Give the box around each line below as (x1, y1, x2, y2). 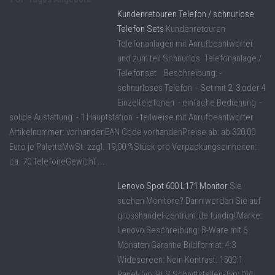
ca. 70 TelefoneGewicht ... (9, 156, 105, 168)
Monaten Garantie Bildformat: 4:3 (117, 239, 236, 251)
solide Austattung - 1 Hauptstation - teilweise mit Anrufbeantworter (9, 112, 255, 123)
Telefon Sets (117, 23, 164, 35)
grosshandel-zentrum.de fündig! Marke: (117, 210, 262, 222)
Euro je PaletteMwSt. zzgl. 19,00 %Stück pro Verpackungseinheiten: (9, 141, 257, 153)
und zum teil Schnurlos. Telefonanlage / (117, 53, 261, 64)
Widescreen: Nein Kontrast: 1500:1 (117, 254, 242, 266)
